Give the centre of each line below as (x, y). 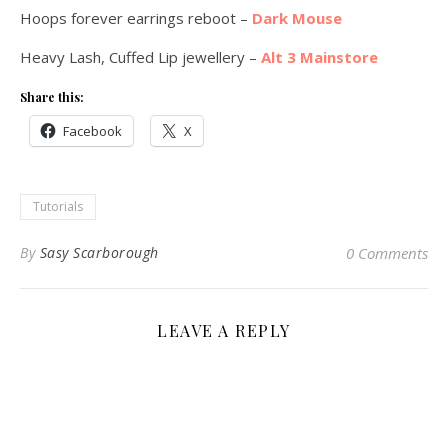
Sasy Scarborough (99, 252)
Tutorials (58, 206)
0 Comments (387, 253)
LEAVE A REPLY (224, 330)
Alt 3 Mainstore (319, 57)
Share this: (52, 97)
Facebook (92, 131)
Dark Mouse (297, 18)
